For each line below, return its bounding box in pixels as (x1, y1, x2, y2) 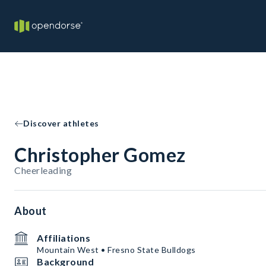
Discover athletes (23, 118, 99, 128)
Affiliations (37, 232, 90, 243)
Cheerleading (14, 164, 72, 176)
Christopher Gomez (14, 143, 186, 166)
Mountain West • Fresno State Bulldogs (37, 245, 196, 255)
